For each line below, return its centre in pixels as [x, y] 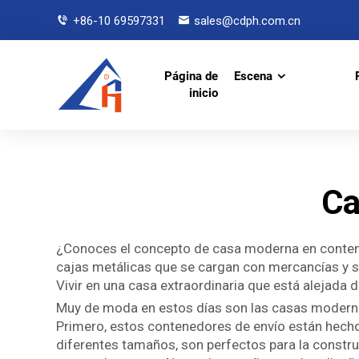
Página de [192, 76]
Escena [254, 76]
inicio [204, 93]
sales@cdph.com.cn [247, 20]
